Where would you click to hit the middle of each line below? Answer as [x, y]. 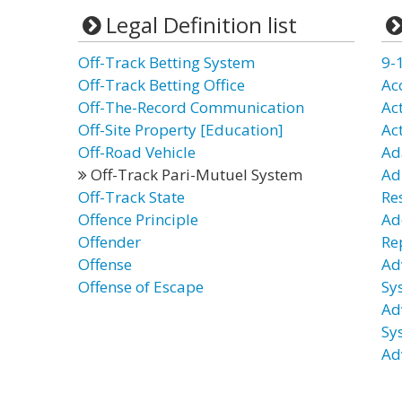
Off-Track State [131, 197]
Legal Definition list [201, 25]
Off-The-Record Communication [191, 107]
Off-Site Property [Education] [181, 130]
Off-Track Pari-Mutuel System [195, 175]
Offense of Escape [141, 287]
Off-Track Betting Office [162, 85]
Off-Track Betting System [166, 62]
